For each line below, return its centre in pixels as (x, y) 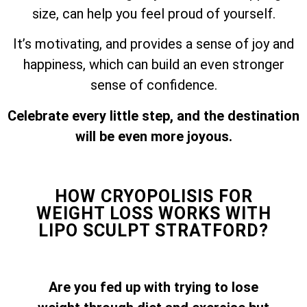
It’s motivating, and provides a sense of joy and (153, 44)
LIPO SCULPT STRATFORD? (153, 230)
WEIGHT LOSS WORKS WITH (153, 213)
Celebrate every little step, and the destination (153, 115)
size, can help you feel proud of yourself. (153, 13)
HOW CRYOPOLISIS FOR (153, 196)
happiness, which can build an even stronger (153, 65)
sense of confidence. (153, 85)
